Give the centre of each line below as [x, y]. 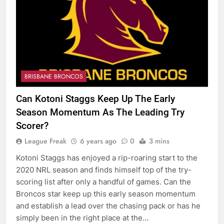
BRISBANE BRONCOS [54, 76]
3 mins [159, 141]
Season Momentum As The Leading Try [100, 112]
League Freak [45, 141]
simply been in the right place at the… [82, 217]
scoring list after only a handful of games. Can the [103, 181]
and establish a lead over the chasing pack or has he [108, 205]
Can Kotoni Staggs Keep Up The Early [95, 98]
